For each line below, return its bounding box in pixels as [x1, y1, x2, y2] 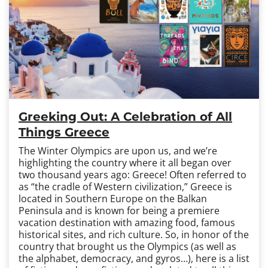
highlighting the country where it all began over [19, 156, 232, 169]
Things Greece [19, 125, 109, 139]
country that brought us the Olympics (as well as [19, 240, 236, 253]
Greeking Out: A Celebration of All [19, 109, 232, 124]
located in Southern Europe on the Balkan [19, 192, 207, 205]
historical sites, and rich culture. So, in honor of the [19, 228, 249, 241]
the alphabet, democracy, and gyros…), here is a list [19, 252, 249, 265]
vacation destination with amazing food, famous [19, 216, 235, 229]
